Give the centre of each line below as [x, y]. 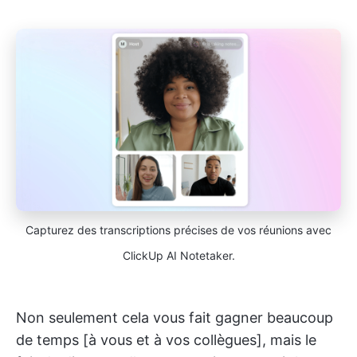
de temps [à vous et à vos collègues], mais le [166, 340]
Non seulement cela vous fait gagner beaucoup [175, 318]
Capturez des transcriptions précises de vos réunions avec [178, 230]
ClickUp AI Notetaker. [178, 256]
